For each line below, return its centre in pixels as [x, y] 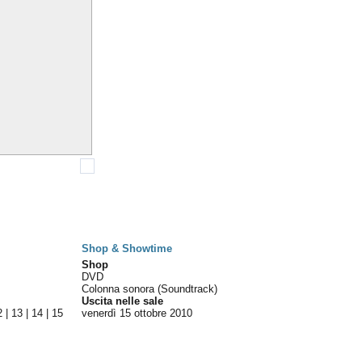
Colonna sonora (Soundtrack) [150, 289]
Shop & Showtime [127, 248]
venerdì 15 [107, 313]
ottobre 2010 [164, 313]
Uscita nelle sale [123, 301]
